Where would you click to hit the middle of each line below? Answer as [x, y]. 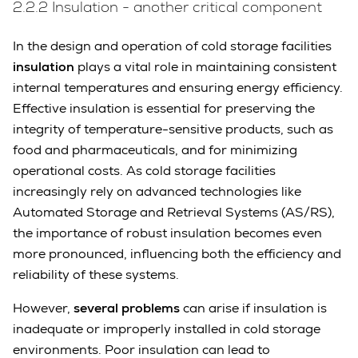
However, [43, 308]
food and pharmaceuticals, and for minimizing [155, 150]
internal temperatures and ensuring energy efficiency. [178, 88]
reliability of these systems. [96, 275]
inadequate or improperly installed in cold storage [167, 329]
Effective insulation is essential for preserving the [164, 109]
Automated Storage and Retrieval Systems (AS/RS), [174, 213]
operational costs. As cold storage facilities [144, 171]
